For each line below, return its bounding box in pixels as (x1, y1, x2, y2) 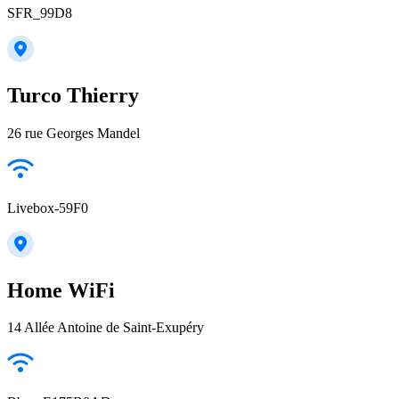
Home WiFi (7, 278, 115, 302)
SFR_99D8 (7, 4, 72, 20)
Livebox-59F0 (7, 199, 88, 216)
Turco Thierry (7, 83, 139, 107)
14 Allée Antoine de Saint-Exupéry (7, 320, 204, 336)
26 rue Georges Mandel (7, 125, 140, 141)
